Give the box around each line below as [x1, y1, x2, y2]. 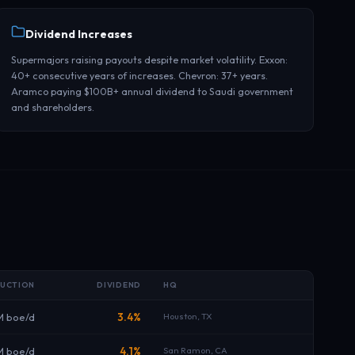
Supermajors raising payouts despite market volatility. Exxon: [11, 53, 288, 66]
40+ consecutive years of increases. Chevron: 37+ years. [11, 69, 269, 82]
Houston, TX [163, 311, 212, 322]
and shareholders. [11, 101, 95, 113]
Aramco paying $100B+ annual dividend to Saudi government [11, 85, 294, 97]
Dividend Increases [25, 27, 133, 41]
